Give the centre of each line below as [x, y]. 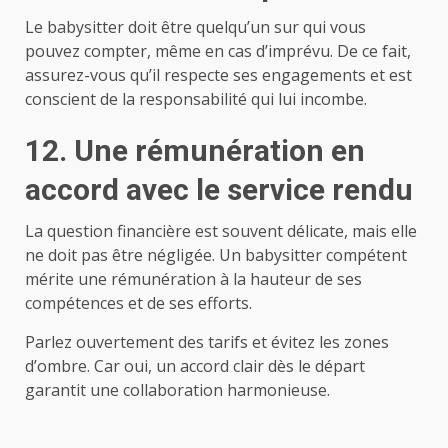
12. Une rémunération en [195, 150]
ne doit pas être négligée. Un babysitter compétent [216, 254]
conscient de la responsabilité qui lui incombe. [196, 98]
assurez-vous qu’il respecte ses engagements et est [218, 74]
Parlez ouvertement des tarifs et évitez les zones [207, 341]
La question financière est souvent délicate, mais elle [221, 230]
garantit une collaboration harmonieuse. [177, 389]
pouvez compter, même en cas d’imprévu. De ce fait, [218, 50]
